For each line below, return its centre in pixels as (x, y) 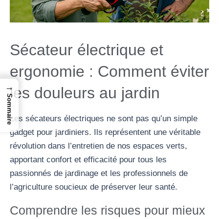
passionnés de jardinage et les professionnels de (99, 173)
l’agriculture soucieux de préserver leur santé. (94, 187)
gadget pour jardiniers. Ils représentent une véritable (105, 132)
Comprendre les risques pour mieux (108, 210)
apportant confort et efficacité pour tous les (88, 159)
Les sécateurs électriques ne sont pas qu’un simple (104, 118)
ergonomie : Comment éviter (109, 71)
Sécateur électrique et (87, 50)
